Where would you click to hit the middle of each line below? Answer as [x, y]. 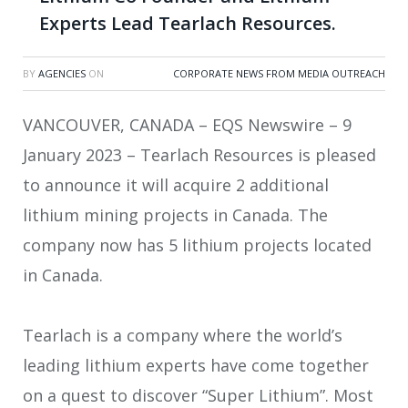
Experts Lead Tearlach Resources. [188, 23]
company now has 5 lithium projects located [197, 245]
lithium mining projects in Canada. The [175, 214]
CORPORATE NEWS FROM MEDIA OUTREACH [279, 73]
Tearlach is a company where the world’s [183, 336]
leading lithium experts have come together [196, 366]
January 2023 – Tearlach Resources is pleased [199, 154]
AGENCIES [62, 73]
